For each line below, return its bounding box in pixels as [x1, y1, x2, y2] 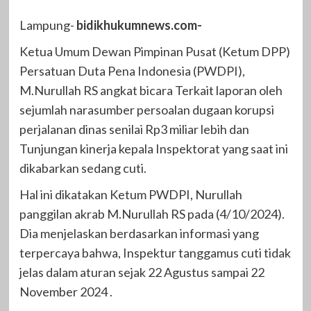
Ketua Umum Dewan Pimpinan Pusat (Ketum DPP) [19, 44, 290, 60]
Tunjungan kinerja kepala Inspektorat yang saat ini [19, 141, 288, 157]
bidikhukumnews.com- [76, 17, 202, 33]
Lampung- [19, 17, 76, 33]
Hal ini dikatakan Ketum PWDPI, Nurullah [19, 187, 242, 203]
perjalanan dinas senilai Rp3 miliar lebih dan [19, 121, 249, 137]
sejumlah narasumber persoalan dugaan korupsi [19, 102, 274, 118]
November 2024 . [19, 284, 112, 300]
